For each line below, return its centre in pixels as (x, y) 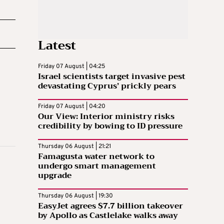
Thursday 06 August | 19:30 (75, 196)
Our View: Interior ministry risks (106, 116)
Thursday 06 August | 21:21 (74, 146)
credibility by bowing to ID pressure (110, 126)
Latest (57, 45)
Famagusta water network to (96, 156)
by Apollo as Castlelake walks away (108, 215)
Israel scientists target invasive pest (112, 76)
